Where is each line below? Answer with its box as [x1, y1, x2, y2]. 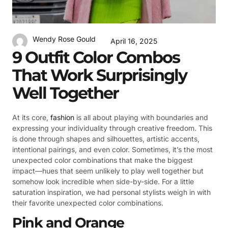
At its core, [12, 112, 50, 122]
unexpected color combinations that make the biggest [12, 155, 193, 164]
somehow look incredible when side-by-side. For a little [12, 177, 194, 186]
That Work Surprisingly [12, 65, 187, 85]
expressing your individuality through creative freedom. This [12, 123, 212, 132]
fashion [50, 112, 74, 122]
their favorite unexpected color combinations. [12, 198, 167, 207]
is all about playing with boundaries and [74, 112, 208, 122]
